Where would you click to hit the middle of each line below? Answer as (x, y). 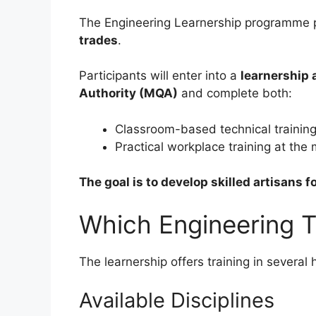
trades (98, 40)
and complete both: (235, 93)
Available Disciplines (177, 300)
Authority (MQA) (128, 93)
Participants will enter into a (160, 76)
